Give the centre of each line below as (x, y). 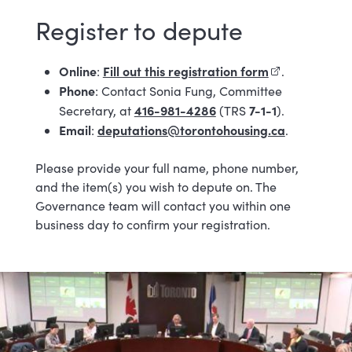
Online (77, 71)
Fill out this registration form (185, 71)
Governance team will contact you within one (163, 205)
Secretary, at (96, 110)
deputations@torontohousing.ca (191, 130)
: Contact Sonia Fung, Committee (188, 91)
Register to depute (142, 30)
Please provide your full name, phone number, (167, 168)
